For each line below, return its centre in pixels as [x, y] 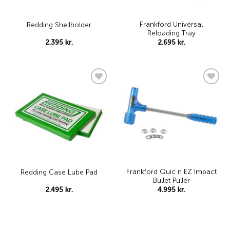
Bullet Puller [171, 181]
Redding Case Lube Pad [59, 172]
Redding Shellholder [59, 25]
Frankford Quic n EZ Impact [171, 172]
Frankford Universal [171, 25]
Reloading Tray [171, 33]
